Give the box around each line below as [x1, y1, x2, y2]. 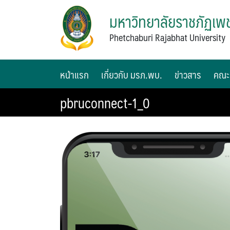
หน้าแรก [60, 66, 89, 83]
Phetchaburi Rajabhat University [109, 29, 226, 45]
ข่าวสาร [175, 66, 201, 83]
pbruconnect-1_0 [60, 91, 150, 114]
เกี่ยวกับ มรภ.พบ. [101, 66, 162, 83]
